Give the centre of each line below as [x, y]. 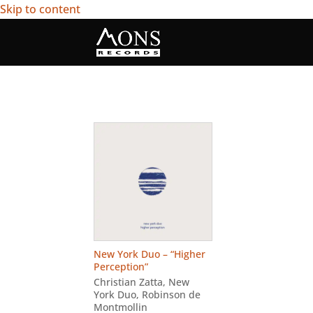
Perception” [121, 267]
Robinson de [172, 294]
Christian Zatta [129, 282]
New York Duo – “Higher [150, 254]
